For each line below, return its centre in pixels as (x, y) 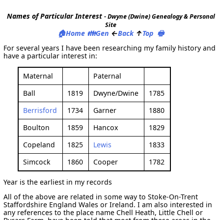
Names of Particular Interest (55, 16)
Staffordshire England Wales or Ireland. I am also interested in (108, 205)
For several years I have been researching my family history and (110, 48)
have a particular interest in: (51, 55)
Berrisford (40, 110)
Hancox (106, 127)
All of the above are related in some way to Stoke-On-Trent (101, 197)
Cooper (106, 162)
